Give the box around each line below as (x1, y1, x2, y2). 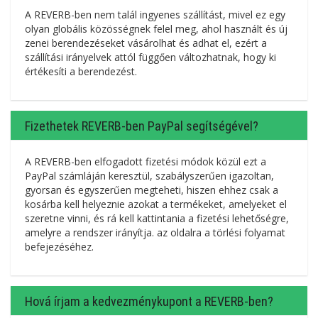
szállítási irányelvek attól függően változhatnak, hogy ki (25, 50, 276, 64)
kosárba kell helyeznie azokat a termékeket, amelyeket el (25, 197, 287, 211)
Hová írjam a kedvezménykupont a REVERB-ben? (25, 293, 273, 309)
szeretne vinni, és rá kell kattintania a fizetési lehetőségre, (25, 211, 289, 225)
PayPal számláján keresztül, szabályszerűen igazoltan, (25, 168, 274, 182)
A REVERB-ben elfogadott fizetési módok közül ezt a (25, 154, 266, 168)
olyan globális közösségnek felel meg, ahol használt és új (25, 21, 287, 35)
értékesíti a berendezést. (25, 64, 137, 78)
